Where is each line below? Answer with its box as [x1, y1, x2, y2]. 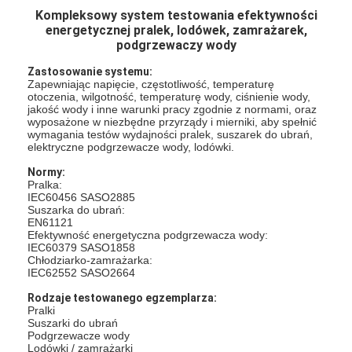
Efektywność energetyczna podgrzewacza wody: [27, 228, 269, 241]
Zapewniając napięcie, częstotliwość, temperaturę [27, 77, 275, 90]
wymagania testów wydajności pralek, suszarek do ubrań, [27, 127, 313, 141]
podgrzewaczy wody [115, 37, 236, 53]
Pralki [27, 303, 56, 317]
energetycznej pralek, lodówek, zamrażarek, [45, 22, 307, 38]
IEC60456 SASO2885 [27, 190, 136, 203]
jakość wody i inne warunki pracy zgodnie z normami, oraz [27, 102, 317, 115]
